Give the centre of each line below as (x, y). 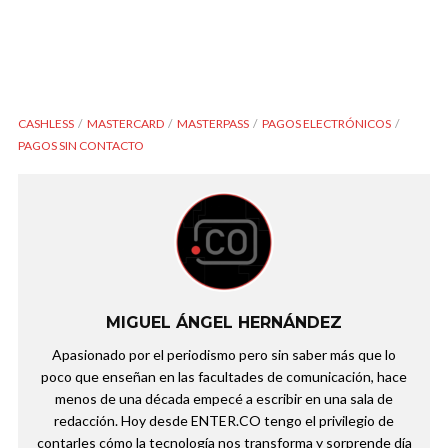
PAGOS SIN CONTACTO (81, 146)
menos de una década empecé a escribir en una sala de (224, 399)
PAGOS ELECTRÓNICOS (326, 124)
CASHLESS (46, 124)
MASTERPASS (213, 124)
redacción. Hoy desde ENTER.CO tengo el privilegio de (224, 421)
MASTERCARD (125, 124)
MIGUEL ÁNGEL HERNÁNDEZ (224, 323)
